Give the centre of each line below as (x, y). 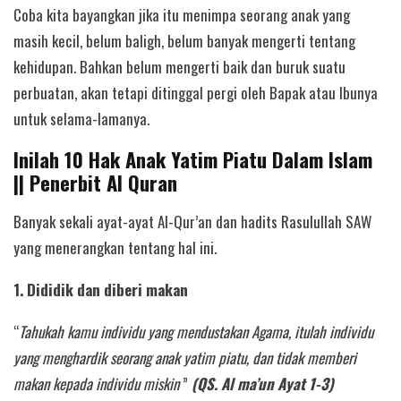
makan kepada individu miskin (98, 384)
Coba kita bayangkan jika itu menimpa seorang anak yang (182, 14)
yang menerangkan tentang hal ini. (115, 248)
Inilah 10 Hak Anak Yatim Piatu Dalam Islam (193, 159)
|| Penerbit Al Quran (95, 183)
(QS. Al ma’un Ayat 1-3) (263, 384)
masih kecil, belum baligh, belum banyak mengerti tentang (184, 40)
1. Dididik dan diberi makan (101, 290)
